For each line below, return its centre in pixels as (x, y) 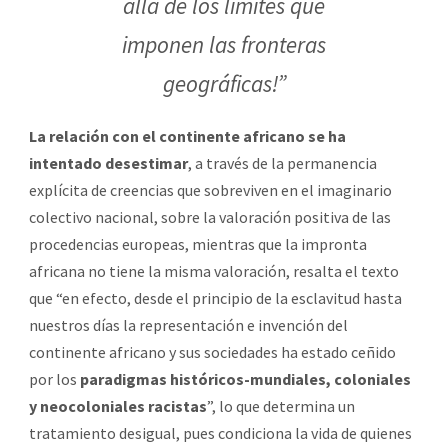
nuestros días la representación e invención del (188, 324)
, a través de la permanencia (282, 162)
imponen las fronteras (224, 44)
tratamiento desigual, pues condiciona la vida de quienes (220, 432)
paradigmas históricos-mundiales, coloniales (244, 378)
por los (53, 378)
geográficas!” (224, 83)
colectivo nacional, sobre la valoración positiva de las (210, 216)
